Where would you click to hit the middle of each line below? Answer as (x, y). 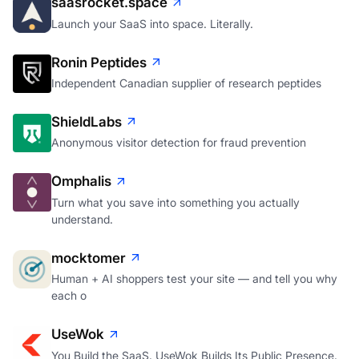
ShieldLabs (87, 121)
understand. (82, 219)
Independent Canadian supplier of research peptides (186, 83)
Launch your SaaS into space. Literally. (152, 23)
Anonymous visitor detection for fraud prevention (179, 143)
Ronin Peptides (99, 62)
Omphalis (81, 182)
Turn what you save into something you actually (175, 202)
